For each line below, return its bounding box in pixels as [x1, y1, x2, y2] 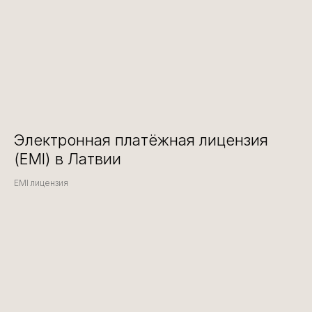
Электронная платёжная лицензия [14, 130, 268, 149]
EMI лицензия [14, 177, 68, 188]
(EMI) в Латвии [14, 149, 121, 168]
